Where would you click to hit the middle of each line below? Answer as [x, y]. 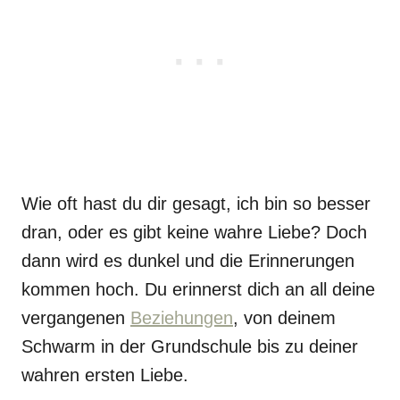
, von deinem [284, 318]
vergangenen [76, 318]
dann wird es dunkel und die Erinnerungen [188, 261]
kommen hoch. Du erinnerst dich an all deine [198, 289]
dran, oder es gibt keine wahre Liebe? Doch [194, 232]
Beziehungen [182, 318]
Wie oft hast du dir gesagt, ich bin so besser [196, 204]
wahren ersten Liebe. [105, 375]
